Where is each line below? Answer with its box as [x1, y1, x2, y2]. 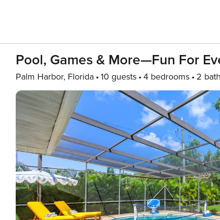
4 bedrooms [143, 71, 190, 82]
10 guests [101, 71, 137, 82]
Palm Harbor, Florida [16, 71, 94, 82]
